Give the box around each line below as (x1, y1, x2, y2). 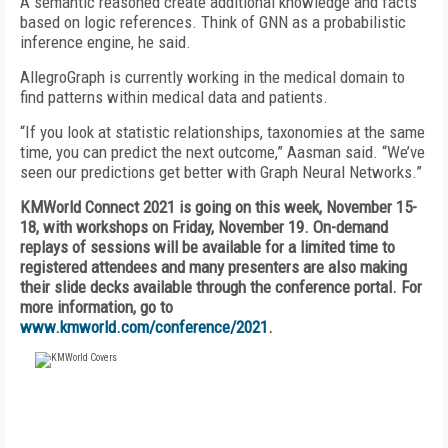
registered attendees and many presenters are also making (20, 257, 407, 277)
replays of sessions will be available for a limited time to (20, 237, 395, 257)
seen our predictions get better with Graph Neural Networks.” (20, 162, 422, 182)
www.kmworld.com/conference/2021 (20, 317, 268, 337)
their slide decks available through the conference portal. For (20, 277, 422, 297)
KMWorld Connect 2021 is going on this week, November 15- (20, 197, 417, 217)
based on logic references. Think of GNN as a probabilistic (20, 12, 406, 32)
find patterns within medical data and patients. (20, 87, 328, 107)
